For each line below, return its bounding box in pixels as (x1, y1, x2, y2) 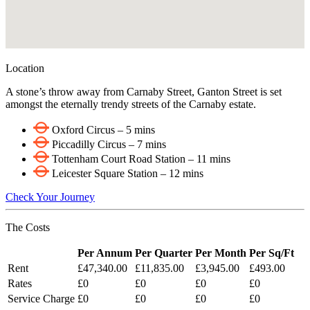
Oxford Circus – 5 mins (48, 124, 155, 136)
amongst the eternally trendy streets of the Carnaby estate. (6, 98, 256, 111)
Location (6, 62, 44, 75)
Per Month (195, 247, 246, 259)
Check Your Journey (6, 191, 95, 203)
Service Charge (8, 293, 75, 305)
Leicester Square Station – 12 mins (48, 167, 203, 180)
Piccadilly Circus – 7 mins (48, 138, 169, 151)
